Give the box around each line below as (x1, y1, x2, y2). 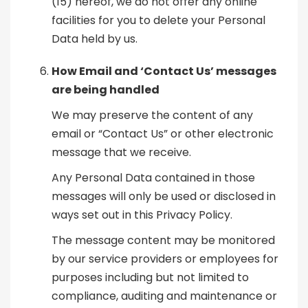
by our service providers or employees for (52, 251, 278, 267)
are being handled (52, 82, 159, 98)
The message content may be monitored (52, 232, 275, 249)
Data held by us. (52, 31, 137, 47)
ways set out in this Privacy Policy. (52, 207, 232, 223)
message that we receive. (52, 144, 191, 161)
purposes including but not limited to (52, 269, 249, 286)
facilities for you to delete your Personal (52, 12, 265, 29)
